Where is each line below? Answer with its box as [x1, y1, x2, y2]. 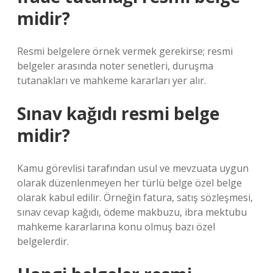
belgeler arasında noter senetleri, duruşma [17, 59, 213, 73]
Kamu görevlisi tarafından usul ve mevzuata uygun [17, 161, 249, 175]
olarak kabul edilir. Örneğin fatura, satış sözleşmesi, [17, 191, 253, 204]
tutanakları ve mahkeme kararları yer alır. [17, 74, 206, 87]
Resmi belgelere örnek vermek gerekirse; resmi [17, 44, 233, 58]
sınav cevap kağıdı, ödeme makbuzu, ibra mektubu [17, 205, 247, 219]
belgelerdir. [17, 235, 69, 248]
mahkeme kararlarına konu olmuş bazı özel [17, 220, 215, 233]
